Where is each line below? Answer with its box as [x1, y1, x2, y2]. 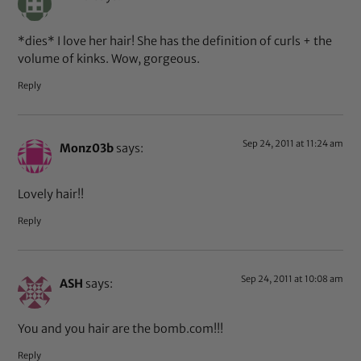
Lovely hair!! [18, 186, 85, 201]
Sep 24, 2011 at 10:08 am [240, 272, 343, 284]
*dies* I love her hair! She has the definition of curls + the [18, 33, 333, 48]
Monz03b [60, 141, 114, 156]
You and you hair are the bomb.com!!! [18, 322, 224, 337]
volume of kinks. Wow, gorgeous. [18, 51, 201, 66]
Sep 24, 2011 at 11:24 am [242, 138, 343, 150]
